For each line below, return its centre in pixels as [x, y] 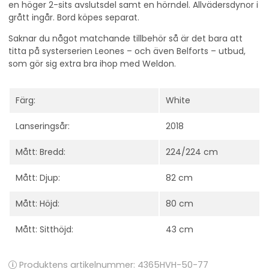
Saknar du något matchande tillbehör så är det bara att [125, 39]
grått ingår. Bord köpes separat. [74, 18]
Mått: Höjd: [38, 204]
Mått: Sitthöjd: [44, 230]
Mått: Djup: [38, 178]
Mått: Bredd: [41, 152]
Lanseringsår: [43, 126]
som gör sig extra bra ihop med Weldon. [92, 64]
